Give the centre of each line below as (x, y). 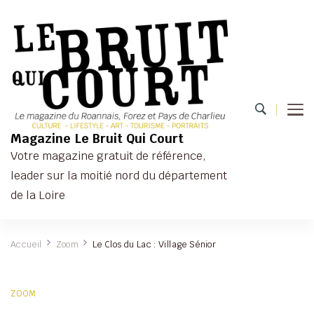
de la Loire (38, 195)
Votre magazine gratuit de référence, (108, 156)
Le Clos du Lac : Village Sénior (154, 244)
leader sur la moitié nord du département (119, 175)
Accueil (26, 244)
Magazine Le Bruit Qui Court (97, 138)
